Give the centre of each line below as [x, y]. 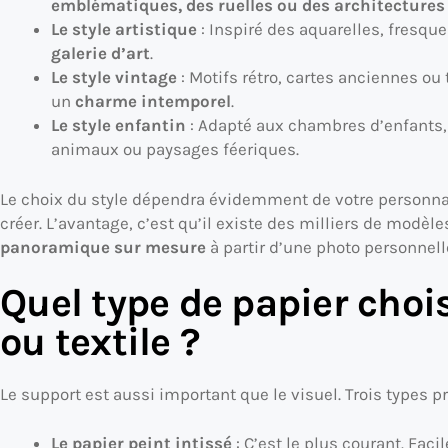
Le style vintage [113, 77]
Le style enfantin [118, 125]
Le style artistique [123, 29]
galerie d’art [100, 53]
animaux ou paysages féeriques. [174, 149]
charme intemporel [152, 101]
